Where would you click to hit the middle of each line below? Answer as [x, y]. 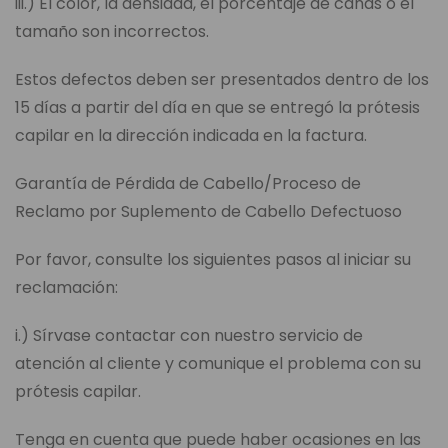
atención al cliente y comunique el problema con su [218, 364]
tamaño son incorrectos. [112, 32]
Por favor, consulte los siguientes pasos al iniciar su [213, 260]
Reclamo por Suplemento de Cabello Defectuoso [208, 212]
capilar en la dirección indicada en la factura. [191, 136]
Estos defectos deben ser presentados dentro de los [222, 80]
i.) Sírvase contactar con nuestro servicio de [189, 336]
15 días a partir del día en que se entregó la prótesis [217, 108]
